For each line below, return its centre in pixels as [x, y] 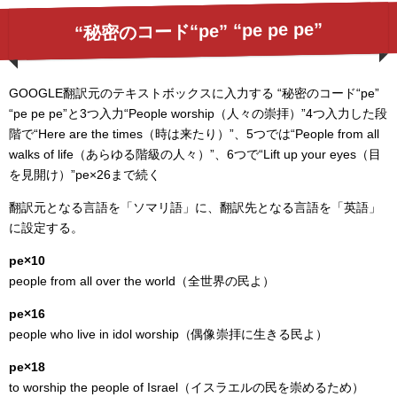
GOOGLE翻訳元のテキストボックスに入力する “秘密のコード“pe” [194, 93]
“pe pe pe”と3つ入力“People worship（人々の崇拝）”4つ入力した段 [198, 114]
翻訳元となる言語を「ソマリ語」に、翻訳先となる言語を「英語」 [195, 208]
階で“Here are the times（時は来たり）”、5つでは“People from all [194, 134]
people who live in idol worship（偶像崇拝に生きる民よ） [168, 335]
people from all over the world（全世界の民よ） [142, 281]
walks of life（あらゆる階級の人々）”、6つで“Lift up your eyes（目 [195, 155]
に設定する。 [46, 228]
